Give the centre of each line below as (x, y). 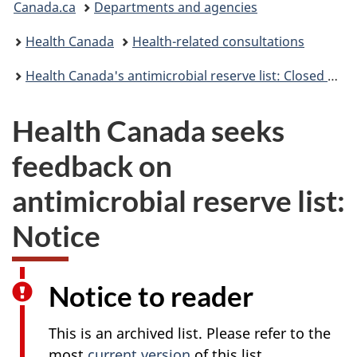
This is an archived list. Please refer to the (190, 333)
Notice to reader (151, 296)
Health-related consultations (218, 42)
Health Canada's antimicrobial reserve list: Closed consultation (177, 76)
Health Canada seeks (148, 130)
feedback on (92, 165)
